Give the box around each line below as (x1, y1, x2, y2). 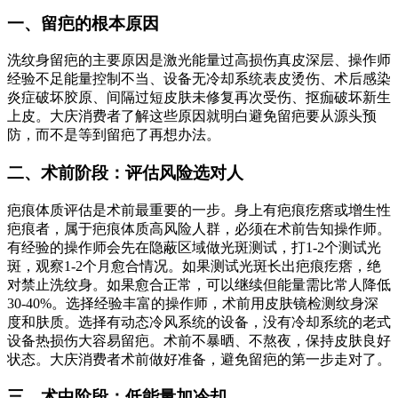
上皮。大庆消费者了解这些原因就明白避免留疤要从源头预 (7, 108, 377, 124)
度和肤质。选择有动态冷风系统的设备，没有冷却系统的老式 (7, 314, 391, 330)
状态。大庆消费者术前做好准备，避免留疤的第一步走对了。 (7, 351, 391, 367)
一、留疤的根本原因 (7, 13, 159, 33)
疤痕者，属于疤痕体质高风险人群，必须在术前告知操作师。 (7, 220, 391, 236)
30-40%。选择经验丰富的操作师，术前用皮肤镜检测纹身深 (7, 295, 378, 311)
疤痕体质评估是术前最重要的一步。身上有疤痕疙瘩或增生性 (7, 202, 391, 218)
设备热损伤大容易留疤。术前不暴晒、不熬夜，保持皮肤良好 (7, 332, 391, 348)
